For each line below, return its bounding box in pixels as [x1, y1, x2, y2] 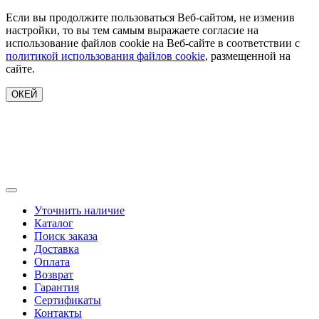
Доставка [34, 242, 79, 255]
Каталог [34, 216, 73, 229]
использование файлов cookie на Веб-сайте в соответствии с [6, 37, 300, 49]
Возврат [34, 268, 73, 281]
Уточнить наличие [34, 204, 125, 216]
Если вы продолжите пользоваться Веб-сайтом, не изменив [6, 11, 295, 23]
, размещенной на [205, 50, 291, 62]
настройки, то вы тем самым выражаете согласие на [6, 24, 258, 36]
